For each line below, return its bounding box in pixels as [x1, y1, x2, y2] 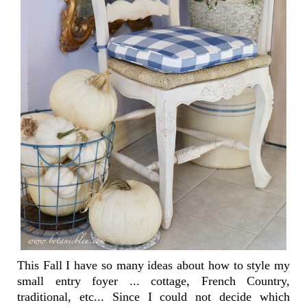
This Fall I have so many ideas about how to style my [17, 258, 290, 273]
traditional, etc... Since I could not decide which [17, 290, 290, 304]
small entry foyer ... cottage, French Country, [17, 274, 290, 288]
